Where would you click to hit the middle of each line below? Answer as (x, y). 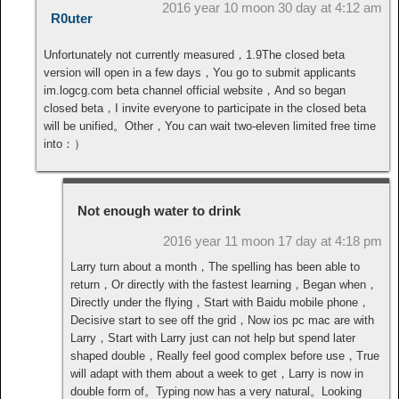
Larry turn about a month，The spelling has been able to (215, 267)
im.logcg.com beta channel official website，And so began (195, 91)
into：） (65, 144)
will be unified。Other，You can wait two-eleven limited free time (210, 126)
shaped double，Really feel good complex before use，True (225, 356)
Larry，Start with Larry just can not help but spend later (213, 338)
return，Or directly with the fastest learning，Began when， (224, 285)
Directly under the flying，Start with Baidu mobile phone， (220, 303)
